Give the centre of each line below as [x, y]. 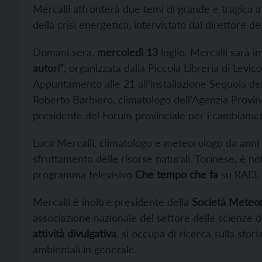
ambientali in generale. [85, 249]
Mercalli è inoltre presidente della [112, 202]
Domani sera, [65, 52]
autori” [48, 68]
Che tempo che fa [175, 174]
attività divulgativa [75, 233]
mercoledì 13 [127, 52]
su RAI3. [239, 174]
